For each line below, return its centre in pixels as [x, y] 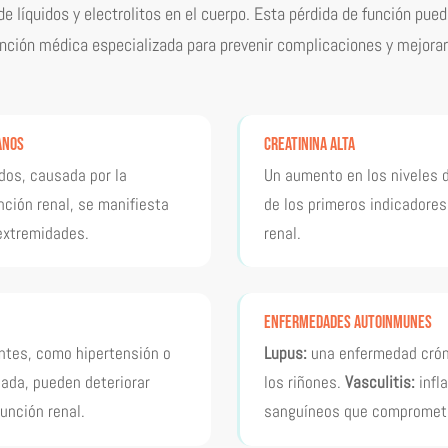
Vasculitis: [379, 383]
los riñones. [304, 383]
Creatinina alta [309, 144]
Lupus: [285, 354]
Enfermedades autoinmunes [347, 323]
